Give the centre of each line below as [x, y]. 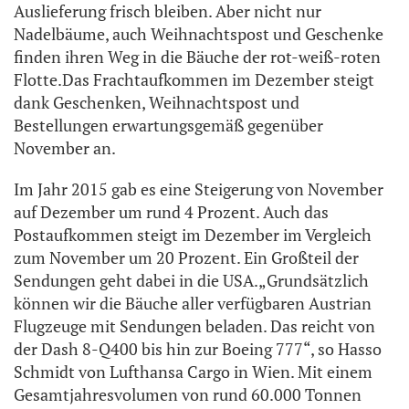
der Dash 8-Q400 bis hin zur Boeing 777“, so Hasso [198, 349]
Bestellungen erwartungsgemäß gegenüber [168, 126]
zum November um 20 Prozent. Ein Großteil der [186, 258]
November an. [65, 148]
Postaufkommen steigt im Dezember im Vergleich [193, 235]
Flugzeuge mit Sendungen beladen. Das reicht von [194, 326]
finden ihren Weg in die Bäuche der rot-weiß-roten [197, 57]
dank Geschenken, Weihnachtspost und [157, 103]
